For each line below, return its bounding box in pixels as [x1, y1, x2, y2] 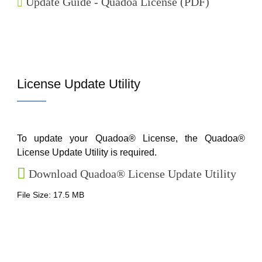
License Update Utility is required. [17, 147, 157, 157]
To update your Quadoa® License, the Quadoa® [17, 133, 245, 143]
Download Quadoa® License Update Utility [29, 167, 236, 180]
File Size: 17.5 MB [17, 190, 84, 199]
